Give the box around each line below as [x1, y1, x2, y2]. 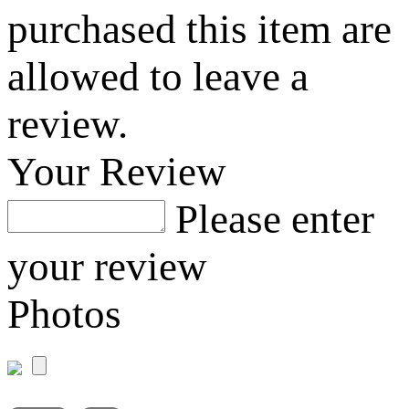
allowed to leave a [7, 53, 309, 100]
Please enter [175, 195, 374, 242]
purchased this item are [7, 5, 392, 52]
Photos [7, 290, 121, 337]
